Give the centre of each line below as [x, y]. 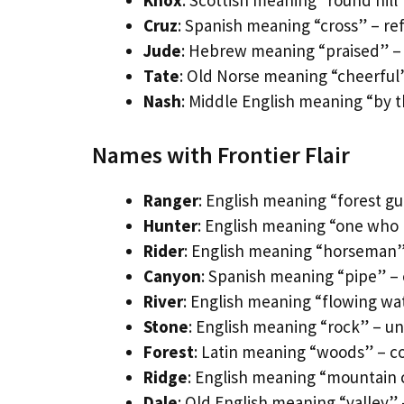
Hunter [170, 225]
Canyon [172, 275]
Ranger [171, 200]
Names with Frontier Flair [221, 154]
